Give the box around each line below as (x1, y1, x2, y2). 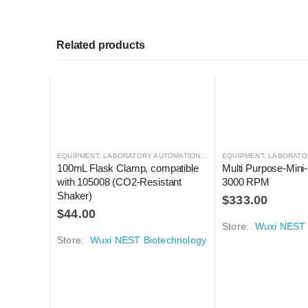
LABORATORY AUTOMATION (103, 152, 201, 160)
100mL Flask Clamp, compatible (57, 162, 201, 175)
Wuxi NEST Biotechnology (89, 234, 207, 246)
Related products (56, 39, 145, 52)
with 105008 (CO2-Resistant (57, 176, 184, 188)
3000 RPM (222, 176, 269, 188)
